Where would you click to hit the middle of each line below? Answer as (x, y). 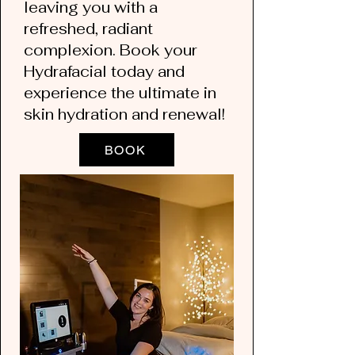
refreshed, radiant (88, 29)
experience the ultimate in (120, 93)
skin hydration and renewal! (124, 115)
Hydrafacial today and (104, 72)
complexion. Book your (111, 50)
